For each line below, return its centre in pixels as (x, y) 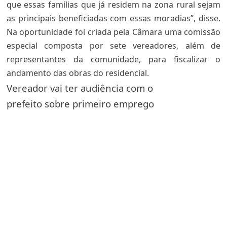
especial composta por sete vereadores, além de (113, 46)
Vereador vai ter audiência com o (80, 88)
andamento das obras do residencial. (78, 73)
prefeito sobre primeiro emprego (80, 104)
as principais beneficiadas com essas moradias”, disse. (113, 18)
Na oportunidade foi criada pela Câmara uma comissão (113, 32)
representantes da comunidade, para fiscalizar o (113, 59)
